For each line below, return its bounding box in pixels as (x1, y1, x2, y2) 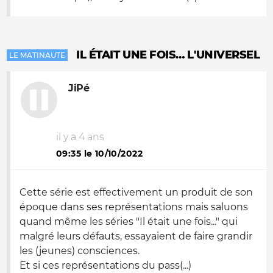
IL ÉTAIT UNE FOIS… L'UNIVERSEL (76, 48, 260, 62)
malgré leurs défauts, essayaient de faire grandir (19, 230, 252, 242)
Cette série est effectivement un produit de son (19, 186, 253, 198)
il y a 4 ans (56, 131, 104, 143)
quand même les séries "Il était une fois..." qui (19, 216, 238, 227)
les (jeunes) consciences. (19, 245, 140, 257)
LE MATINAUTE (9, 51, 65, 60)
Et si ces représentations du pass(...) (19, 260, 191, 271)
